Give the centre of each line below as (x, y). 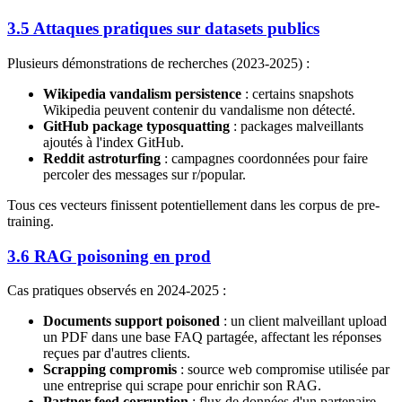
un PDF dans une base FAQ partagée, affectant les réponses (212, 337)
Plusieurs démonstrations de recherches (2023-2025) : (158, 63)
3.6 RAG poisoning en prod (109, 256)
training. (31, 221)
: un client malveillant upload (303, 321)
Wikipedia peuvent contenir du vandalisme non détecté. (199, 109)
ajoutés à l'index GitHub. (114, 142)
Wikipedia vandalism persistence (142, 93)
